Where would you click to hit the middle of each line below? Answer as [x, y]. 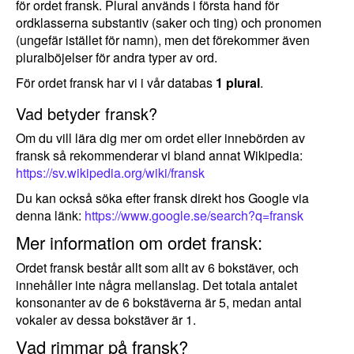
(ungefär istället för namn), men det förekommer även [163, 40]
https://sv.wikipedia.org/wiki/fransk [110, 173]
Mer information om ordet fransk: [139, 242]
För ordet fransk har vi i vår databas [116, 83]
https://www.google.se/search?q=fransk [194, 215]
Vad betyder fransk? [87, 113]
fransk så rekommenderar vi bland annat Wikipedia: [159, 155]
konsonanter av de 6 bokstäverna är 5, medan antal [159, 302]
